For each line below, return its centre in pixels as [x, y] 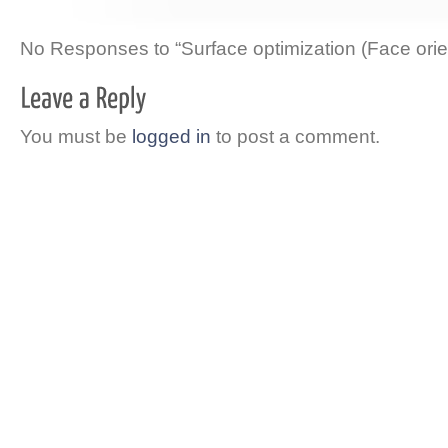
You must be [76, 136]
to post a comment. [295, 136]
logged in [171, 136]
